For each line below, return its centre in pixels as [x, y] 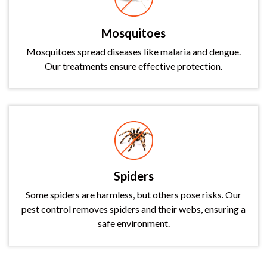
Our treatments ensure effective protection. [133, 66]
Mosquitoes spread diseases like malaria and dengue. [133, 52]
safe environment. [133, 223]
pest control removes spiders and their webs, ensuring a [133, 209]
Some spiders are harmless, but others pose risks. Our [133, 195]
